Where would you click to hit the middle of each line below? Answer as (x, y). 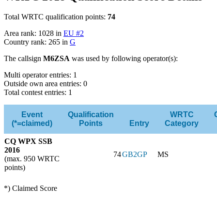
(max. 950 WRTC (32, 159)
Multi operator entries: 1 (40, 75)
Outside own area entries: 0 (46, 84)
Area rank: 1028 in (34, 33)
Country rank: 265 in (37, 42)
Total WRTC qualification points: (56, 17)
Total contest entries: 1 (38, 93)
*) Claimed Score (31, 188)
